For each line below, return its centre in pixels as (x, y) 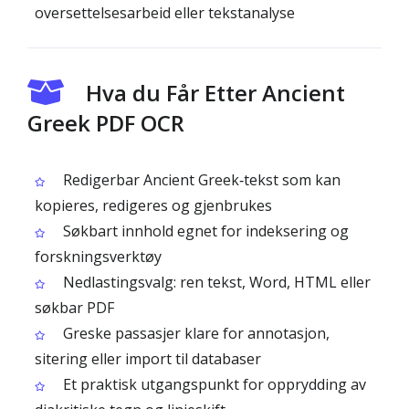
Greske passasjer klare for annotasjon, (194, 333)
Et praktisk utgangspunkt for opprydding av (213, 384)
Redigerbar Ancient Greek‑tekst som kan (200, 180)
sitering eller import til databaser (148, 359)
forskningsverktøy (98, 257)
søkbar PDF (74, 308)
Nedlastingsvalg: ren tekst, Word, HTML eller (215, 282)
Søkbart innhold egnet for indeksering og (204, 231)
